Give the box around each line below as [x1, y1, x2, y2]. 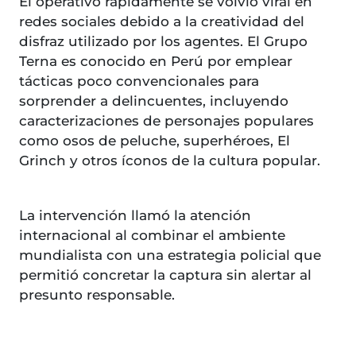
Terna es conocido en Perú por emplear [19, 53, 292, 70]
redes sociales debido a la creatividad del [19, 14, 304, 30]
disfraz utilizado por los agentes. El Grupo [19, 33, 308, 50]
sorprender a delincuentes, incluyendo [19, 93, 288, 110]
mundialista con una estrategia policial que [19, 247, 321, 264]
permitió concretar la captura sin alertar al [19, 267, 311, 284]
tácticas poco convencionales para [19, 73, 259, 90]
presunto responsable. [19, 287, 175, 304]
